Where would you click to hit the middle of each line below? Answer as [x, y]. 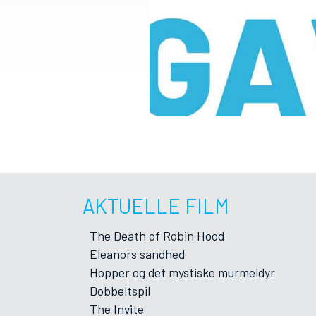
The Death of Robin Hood [157, 236]
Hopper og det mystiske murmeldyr [182, 272]
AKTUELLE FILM [156, 206]
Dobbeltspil [120, 291]
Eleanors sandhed [137, 254]
